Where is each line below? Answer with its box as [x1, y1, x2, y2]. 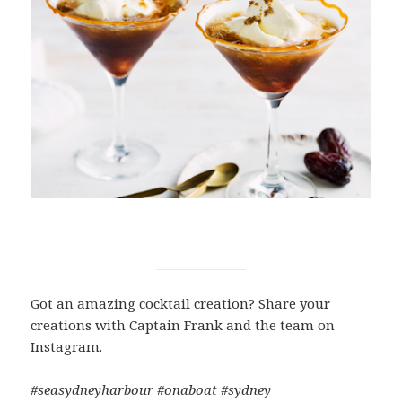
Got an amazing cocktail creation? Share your [31, 293, 331, 312]
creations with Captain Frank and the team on [31, 315, 336, 334]
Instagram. [31, 336, 103, 355]
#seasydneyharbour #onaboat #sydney [31, 380, 272, 398]
